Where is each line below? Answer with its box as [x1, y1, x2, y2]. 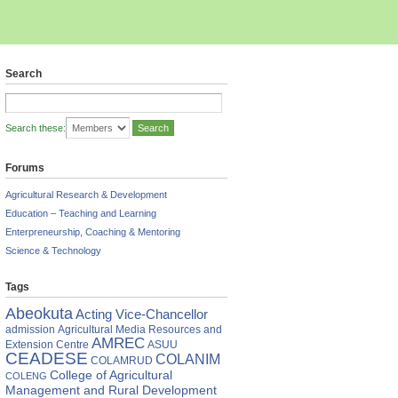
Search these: [5, 123, 66, 133]
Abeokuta [5, 305, 73, 322]
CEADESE [5, 349, 88, 368]
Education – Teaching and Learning [5, 208, 156, 219]
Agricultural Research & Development [5, 189, 167, 200]
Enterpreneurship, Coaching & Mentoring [5, 227, 180, 237]
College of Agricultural [50, 368, 172, 382]
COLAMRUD [91, 355, 153, 366]
